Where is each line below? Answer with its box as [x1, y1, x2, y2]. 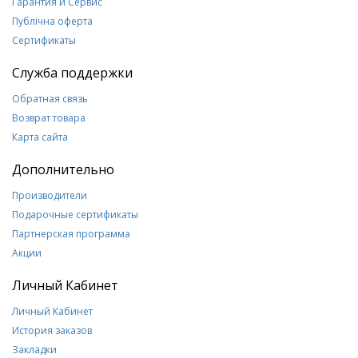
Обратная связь [12, 92, 88, 105]
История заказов [12, 324, 92, 337]
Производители [12, 189, 87, 202]
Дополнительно [12, 161, 114, 178]
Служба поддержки [12, 64, 133, 82]
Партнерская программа [12, 227, 130, 241]
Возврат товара [12, 111, 86, 125]
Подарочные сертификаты [12, 208, 138, 221]
